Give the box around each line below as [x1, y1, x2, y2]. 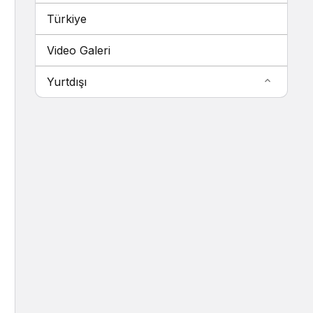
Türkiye [47, 12, 87, 26]
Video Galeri [47, 43, 110, 57]
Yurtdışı [47, 75, 87, 89]
